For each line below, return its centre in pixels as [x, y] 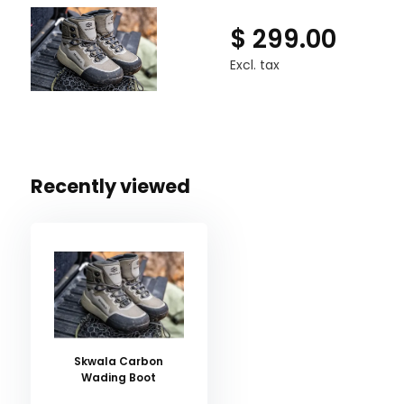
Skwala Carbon [119, 362]
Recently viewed [110, 187]
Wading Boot [119, 378]
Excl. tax [254, 64]
